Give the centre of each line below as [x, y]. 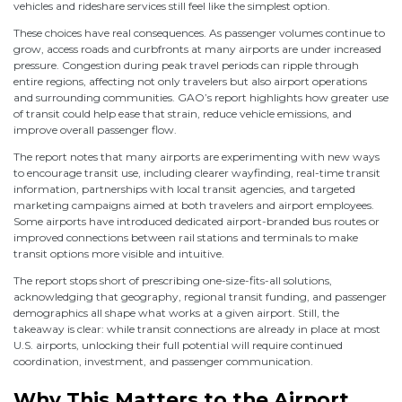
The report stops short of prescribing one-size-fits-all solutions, [173, 280]
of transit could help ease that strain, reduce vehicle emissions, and [183, 113]
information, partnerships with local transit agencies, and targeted [184, 188]
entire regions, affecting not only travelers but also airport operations [190, 81]
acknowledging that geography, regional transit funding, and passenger [200, 296]
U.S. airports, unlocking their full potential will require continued [178, 345]
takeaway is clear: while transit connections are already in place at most [197, 328]
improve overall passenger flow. [95, 129]
